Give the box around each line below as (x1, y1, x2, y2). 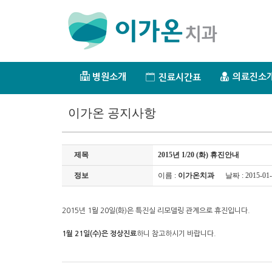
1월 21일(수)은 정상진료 (62, 230, 137, 237)
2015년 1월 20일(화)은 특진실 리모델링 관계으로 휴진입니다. (62, 207, 250, 214)
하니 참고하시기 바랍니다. (137, 230, 223, 237)
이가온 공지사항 (68, 106, 156, 120)
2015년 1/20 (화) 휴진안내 (158, 151, 239, 159)
